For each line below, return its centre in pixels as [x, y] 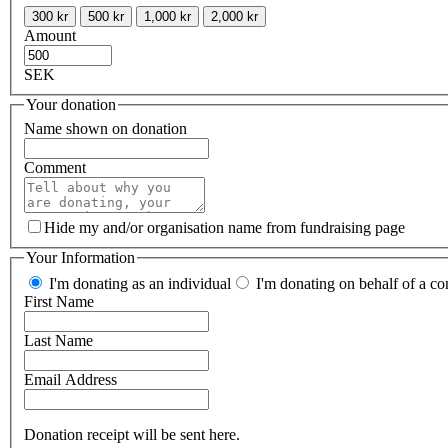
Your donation [71, 105]
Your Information [80, 258]
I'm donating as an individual [138, 283]
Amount [50, 36]
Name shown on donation [105, 129]
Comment [55, 168]
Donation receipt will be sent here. [132, 434]
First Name [59, 301]
